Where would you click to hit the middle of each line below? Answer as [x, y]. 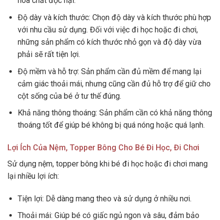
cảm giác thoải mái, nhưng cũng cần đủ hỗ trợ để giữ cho [114, 83]
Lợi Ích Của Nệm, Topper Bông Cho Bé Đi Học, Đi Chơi [103, 147]
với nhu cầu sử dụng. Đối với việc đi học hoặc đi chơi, [108, 29]
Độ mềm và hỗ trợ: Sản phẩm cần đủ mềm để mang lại [109, 71]
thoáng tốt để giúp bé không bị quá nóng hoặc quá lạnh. [111, 125]
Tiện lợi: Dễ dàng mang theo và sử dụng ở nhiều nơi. [104, 198]
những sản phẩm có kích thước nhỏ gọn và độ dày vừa [109, 42]
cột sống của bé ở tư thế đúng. [69, 96]
